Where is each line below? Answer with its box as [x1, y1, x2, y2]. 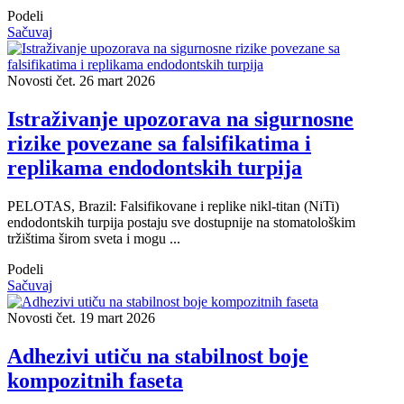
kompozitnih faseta [7, 369, 183, 393]
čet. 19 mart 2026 [56, 310, 155, 326]
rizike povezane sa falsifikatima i [7, 132, 311, 156]
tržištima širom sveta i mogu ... [7, 231, 180, 247]
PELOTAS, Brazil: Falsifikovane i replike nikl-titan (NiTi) [7, 198, 339, 215]
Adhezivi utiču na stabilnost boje [7, 344, 308, 369]
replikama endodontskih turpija [7, 156, 302, 180]
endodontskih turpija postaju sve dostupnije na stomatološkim [7, 215, 355, 231]
